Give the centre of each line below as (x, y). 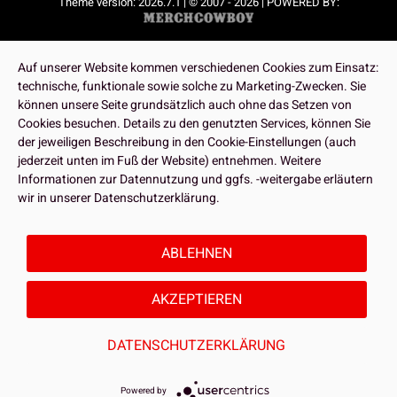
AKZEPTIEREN (196, 300)
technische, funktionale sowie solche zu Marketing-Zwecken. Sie (192, 86)
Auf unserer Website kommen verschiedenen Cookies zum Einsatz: (198, 68)
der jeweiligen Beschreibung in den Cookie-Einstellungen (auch (187, 142)
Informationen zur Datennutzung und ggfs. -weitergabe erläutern (195, 179)
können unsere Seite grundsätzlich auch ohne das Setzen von (185, 105)
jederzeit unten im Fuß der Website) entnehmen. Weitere (169, 161)
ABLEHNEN (196, 253)
